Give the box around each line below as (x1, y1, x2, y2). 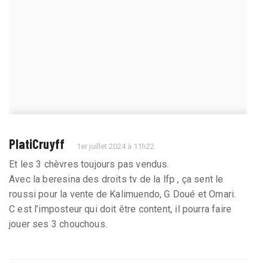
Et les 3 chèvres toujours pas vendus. (9, 159, 169, 170)
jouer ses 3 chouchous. (9, 218, 107, 230)
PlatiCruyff (9, 136, 65, 152)
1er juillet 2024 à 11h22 (77, 142, 155, 151)
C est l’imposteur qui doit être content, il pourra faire (9, 203, 232, 215)
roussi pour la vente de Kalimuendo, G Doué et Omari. (9, 188, 236, 200)
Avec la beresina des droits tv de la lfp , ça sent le (9, 173, 224, 185)
